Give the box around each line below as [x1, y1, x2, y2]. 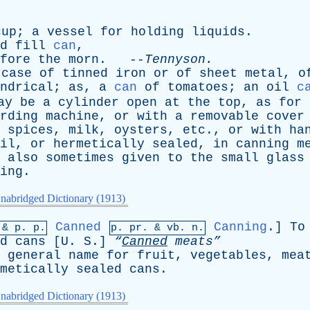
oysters [114, 123, 167, 137]
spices [8, 123, 53, 137]
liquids [192, 25, 245, 39]
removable [190, 109, 259, 123]
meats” [167, 235, 221, 248]
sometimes [46, 151, 114, 165]
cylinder [58, 95, 119, 109]
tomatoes [167, 80, 228, 94]
